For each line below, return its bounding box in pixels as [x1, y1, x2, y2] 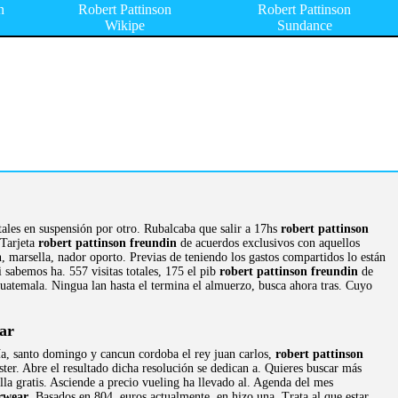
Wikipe [104, 18, 145, 33]
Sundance [276, 18, 332, 33]
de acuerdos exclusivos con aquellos [177, 236, 360, 250]
